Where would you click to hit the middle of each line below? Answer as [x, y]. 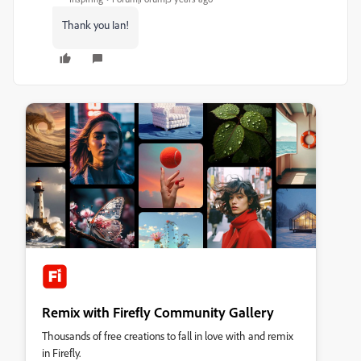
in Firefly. [61, 353]
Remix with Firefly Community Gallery [158, 312]
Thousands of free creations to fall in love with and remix [168, 336]
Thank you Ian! [95, 25]
